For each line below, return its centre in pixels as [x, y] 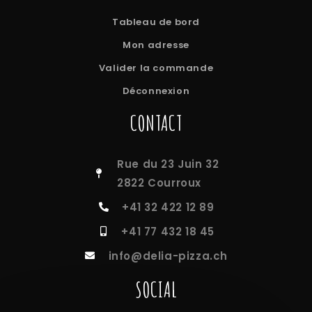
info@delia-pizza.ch [168, 256]
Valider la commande [156, 68]
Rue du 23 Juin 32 [168, 164]
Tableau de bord [156, 22]
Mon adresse [156, 45]
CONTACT [156, 123]
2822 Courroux [159, 182]
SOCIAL [156, 289]
